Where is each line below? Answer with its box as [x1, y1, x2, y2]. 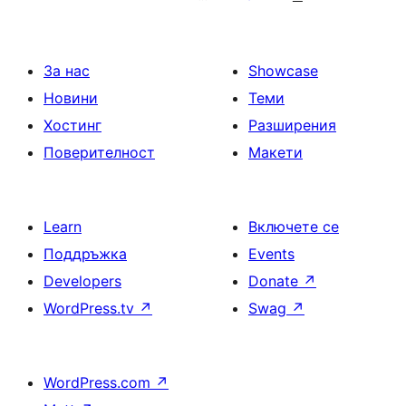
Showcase [248, 62, 318, 80]
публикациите [79, 5, 234, 31]
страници [79, 55, 184, 82]
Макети [248, 143, 303, 161]
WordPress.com [43, 373, 155, 391]
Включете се [248, 217, 339, 236]
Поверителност [43, 143, 155, 161]
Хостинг [43, 116, 101, 134]
